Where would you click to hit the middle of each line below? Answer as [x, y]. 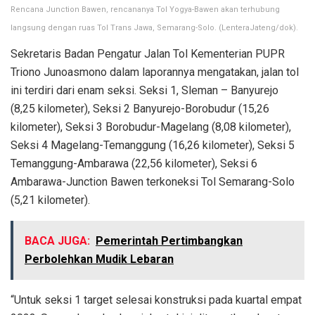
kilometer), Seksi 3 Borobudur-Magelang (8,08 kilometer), [151, 127]
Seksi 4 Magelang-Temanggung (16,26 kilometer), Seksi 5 [153, 145]
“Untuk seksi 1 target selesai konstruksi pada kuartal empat [156, 300]
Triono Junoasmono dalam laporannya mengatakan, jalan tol [155, 72]
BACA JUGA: [57, 240]
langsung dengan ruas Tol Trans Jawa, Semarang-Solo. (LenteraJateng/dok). [154, 27]
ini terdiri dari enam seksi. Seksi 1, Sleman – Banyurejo [144, 90]
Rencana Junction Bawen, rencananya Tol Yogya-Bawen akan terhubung [145, 9]
